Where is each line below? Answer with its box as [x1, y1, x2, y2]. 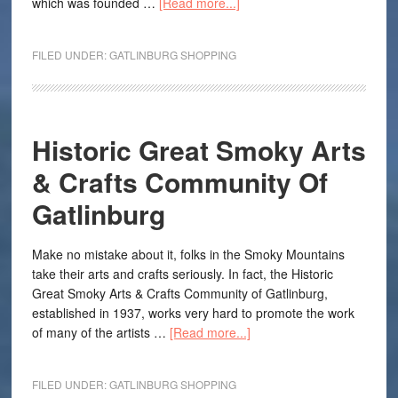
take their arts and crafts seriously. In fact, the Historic [31, 265, 333, 283]
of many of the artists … [31, 323, 170, 341]
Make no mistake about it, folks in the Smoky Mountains [31, 245, 345, 263]
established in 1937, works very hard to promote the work [31, 304, 354, 322]
